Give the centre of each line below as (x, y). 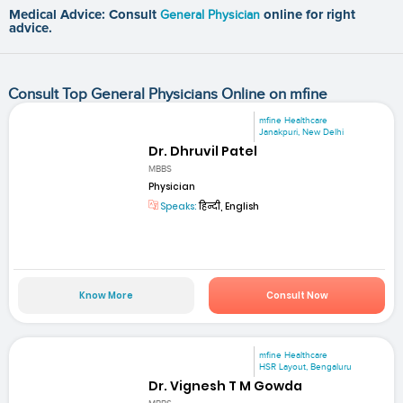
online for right (309, 14)
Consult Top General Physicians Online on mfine (167, 94)
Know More (106, 295)
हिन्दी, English (228, 207)
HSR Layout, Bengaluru (306, 367)
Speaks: (178, 207)
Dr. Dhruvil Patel (203, 152)
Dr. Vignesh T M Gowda (226, 385)
